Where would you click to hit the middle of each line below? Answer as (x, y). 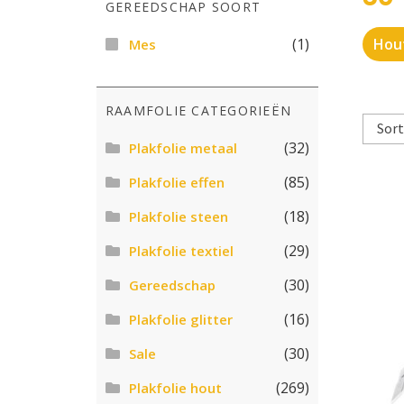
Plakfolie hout (175, 387)
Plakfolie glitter (180, 319)
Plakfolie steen (178, 216)
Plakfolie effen (176, 182)
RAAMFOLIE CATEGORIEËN (198, 110)
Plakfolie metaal (183, 147)
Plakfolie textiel (181, 250)
